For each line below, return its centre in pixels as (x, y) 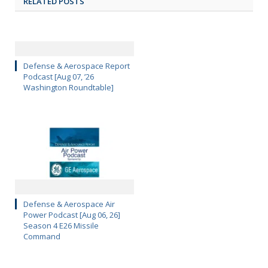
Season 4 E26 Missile (61, 226)
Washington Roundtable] (68, 88)
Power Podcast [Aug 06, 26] (72, 215)
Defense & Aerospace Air (69, 204)
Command (42, 237)
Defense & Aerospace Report (77, 66)
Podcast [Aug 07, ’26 (59, 77)
